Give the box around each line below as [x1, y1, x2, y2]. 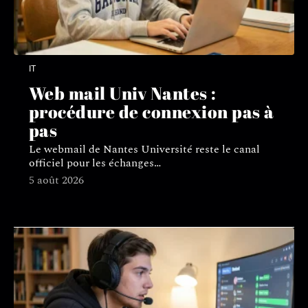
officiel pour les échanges [28, 155, 154, 172]
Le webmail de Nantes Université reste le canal [28, 141, 260, 158]
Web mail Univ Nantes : [28, 82, 217, 105]
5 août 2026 [28, 172, 84, 189]
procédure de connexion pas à [28, 100, 274, 124]
